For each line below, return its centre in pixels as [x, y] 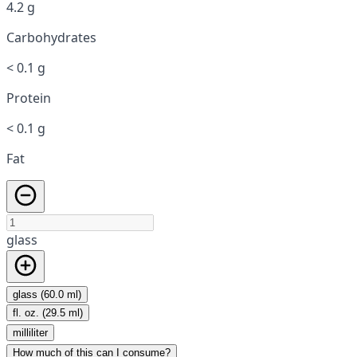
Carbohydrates [51, 37]
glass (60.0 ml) [47, 294]
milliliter [30, 332]
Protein [29, 98]
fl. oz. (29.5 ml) [48, 312]
